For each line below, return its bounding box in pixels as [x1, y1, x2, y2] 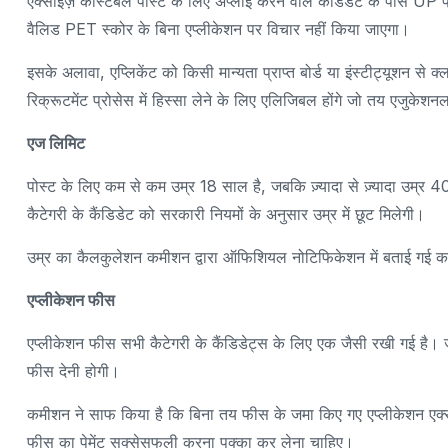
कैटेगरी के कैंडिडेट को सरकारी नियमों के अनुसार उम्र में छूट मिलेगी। [27, 203, 425, 224]
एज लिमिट [27, 132, 85, 153]
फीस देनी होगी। [27, 360, 120, 381]
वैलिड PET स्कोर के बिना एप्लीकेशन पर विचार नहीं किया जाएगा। [27, 18, 410, 39]
